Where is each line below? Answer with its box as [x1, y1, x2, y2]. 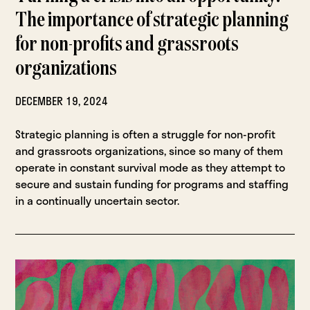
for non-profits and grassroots [15, 35, 239, 56]
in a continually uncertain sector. [15, 192, 180, 210]
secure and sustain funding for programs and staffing [15, 175, 289, 193]
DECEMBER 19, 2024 [15, 92, 109, 110]
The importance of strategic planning [15, 10, 289, 32]
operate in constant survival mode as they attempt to [15, 158, 286, 176]
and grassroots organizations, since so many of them [15, 142, 284, 160]
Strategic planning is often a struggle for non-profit [15, 125, 276, 143]
